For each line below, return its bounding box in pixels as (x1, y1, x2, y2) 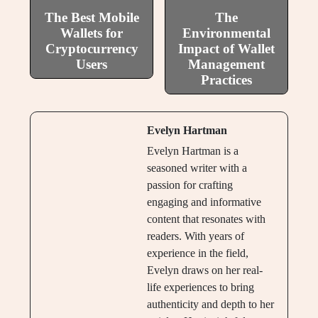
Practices (201, 72, 252, 88)
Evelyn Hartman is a (146, 145, 238, 158)
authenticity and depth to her (146, 298, 274, 311)
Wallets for (60, 26, 123, 41)
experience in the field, (146, 247, 248, 260)
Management (188, 57, 265, 72)
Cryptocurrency (45, 41, 138, 57)
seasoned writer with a (146, 162, 247, 175)
